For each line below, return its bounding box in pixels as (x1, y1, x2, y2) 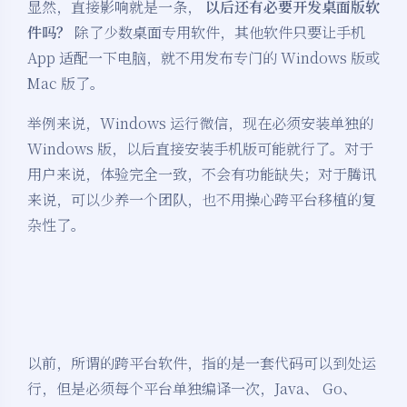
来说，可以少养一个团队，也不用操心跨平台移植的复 (27, 189, 376, 211)
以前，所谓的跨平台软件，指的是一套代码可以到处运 (27, 352, 376, 374)
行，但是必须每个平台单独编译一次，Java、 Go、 (27, 378, 357, 400)
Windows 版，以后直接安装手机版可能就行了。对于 (27, 138, 373, 160)
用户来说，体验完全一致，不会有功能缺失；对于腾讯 (27, 164, 376, 185)
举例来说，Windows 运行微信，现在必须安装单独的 (27, 113, 373, 134)
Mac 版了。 (27, 73, 104, 94)
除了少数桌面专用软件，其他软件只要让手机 (71, 22, 365, 44)
